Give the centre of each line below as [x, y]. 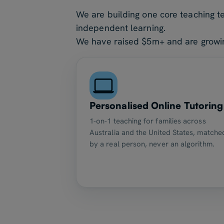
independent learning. [121, 28]
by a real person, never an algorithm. [152, 144]
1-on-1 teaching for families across [148, 121]
